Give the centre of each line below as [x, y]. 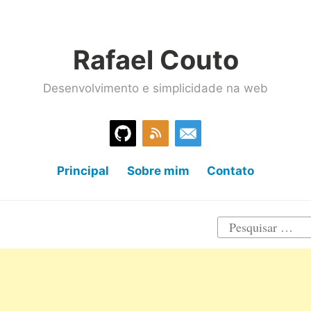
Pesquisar [241, 225]
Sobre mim [158, 170]
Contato [231, 170]
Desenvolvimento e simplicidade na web [155, 89]
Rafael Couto [155, 59]
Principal [83, 170]
